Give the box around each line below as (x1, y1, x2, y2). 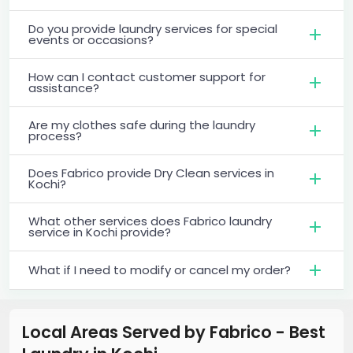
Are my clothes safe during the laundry (28, 116, 255, 133)
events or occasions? (28, 31, 154, 48)
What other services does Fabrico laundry (28, 212, 272, 229)
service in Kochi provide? (28, 223, 171, 240)
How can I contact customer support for (28, 68, 266, 85)
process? (28, 127, 82, 144)
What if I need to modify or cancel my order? (28, 261, 291, 278)
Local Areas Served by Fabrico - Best (22, 320, 325, 344)
